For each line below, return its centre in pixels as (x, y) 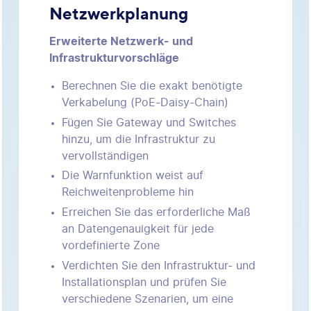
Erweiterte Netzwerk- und (121, 41)
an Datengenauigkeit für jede (137, 229)
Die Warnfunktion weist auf (132, 176)
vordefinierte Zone (110, 246)
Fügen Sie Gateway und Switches (149, 123)
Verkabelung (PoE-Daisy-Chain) (145, 102)
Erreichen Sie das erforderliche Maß (156, 213)
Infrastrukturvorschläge (114, 58)
